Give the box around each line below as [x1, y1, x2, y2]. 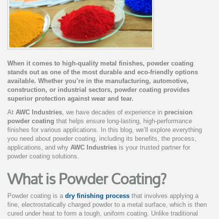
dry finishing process [65, 192, 130, 200]
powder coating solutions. [7, 153, 79, 160]
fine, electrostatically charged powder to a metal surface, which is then [7, 201, 207, 209]
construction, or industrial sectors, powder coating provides [7, 86, 190, 94]
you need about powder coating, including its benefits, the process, [7, 135, 197, 143]
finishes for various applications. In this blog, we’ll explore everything [7, 126, 202, 134]
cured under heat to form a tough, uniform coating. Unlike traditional [7, 210, 198, 218]
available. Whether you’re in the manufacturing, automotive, [7, 77, 189, 85]
